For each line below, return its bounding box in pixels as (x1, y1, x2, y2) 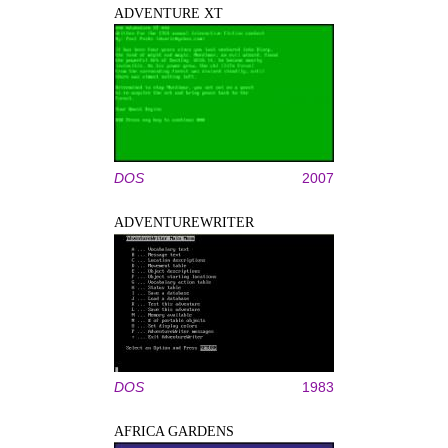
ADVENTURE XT (114, 6, 223, 21)
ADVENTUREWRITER (114, 215, 254, 230)
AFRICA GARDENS (114, 424, 234, 439)
